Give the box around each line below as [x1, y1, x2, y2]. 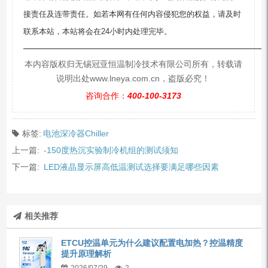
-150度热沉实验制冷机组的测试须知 [43, 145, 178, 155]
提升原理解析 [61, 249, 112, 258]
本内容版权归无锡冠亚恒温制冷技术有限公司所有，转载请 [24, 59, 242, 69]
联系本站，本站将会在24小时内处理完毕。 [23, 27, 172, 36]
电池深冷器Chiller [42, 129, 109, 138]
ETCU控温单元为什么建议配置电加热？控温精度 [61, 238, 243, 248]
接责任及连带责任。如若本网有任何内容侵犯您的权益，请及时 [23, 10, 242, 19]
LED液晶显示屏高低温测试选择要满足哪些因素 [43, 162, 219, 172]
